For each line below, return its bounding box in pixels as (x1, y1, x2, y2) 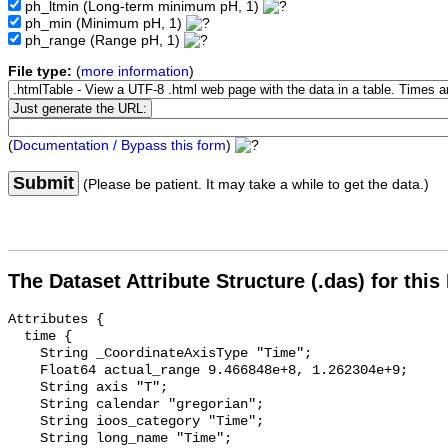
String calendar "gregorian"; (8, 397, 40, 413)
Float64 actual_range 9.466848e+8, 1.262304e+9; (8, 363, 40, 379)
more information (81, 64, 189, 80)
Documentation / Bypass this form (13, 138, 226, 154)
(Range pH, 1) (90, 33, 184, 49)
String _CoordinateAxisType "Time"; (8, 346, 40, 362)
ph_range (21, 33, 90, 49)
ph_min (21, 16, 76, 32)
